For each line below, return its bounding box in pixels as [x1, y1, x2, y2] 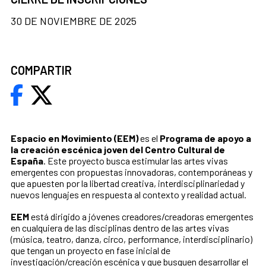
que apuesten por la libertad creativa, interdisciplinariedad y [11, 178, 245, 189]
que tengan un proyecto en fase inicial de [11, 245, 170, 256]
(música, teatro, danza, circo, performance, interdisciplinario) [11, 233, 252, 245]
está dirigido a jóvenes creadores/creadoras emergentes [29, 211, 254, 223]
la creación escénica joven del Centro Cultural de [11, 144, 225, 156]
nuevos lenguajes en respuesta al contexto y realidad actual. [11, 189, 248, 201]
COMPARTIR [11, 63, 72, 78]
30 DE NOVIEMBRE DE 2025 [11, 14, 137, 28]
